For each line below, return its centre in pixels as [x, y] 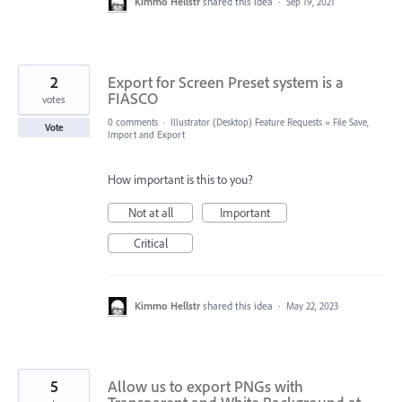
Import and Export [146, 135]
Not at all [150, 213]
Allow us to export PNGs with [205, 387]
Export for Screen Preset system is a [226, 83]
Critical [150, 244]
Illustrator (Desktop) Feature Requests [246, 122]
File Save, [351, 122]
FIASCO [133, 99]
